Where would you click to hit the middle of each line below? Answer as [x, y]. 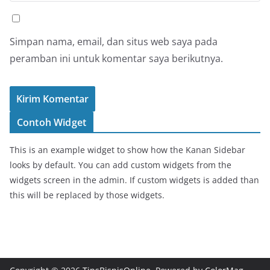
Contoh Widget [52, 122]
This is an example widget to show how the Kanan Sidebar [127, 149]
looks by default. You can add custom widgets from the [121, 165]
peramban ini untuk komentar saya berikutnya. [116, 58]
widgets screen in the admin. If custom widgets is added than [134, 180]
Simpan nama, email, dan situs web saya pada [114, 41]
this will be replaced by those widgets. [87, 195]
